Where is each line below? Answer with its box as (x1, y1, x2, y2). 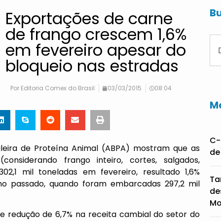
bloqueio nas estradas (5, 55, 179, 77)
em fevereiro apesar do (5, 39, 186, 61)
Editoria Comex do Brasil (19, 84, 95, 92)
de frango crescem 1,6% (5, 23, 187, 45)
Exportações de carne (5, 7, 173, 30)
